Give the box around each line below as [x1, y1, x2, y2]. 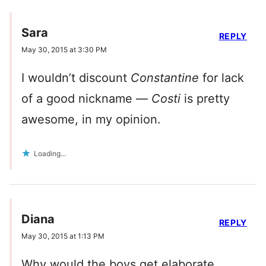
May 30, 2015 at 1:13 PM [21, 232, 104, 241]
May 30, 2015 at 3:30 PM [21, 45, 107, 55]
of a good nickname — [21, 91, 151, 106]
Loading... [34, 149, 66, 159]
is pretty [180, 91, 230, 106]
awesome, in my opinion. [21, 112, 161, 127]
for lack [199, 71, 244, 85]
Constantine [131, 71, 199, 85]
